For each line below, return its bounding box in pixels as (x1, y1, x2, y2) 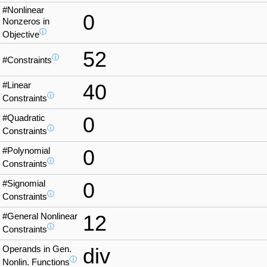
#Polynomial (2, 146, 50, 156)
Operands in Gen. (2, 244, 72, 254)
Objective (2, 30, 39, 40)
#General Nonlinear (2, 212, 77, 222)
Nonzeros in (2, 17, 49, 27)
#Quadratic (2, 113, 45, 123)
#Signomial (2, 179, 45, 189)
